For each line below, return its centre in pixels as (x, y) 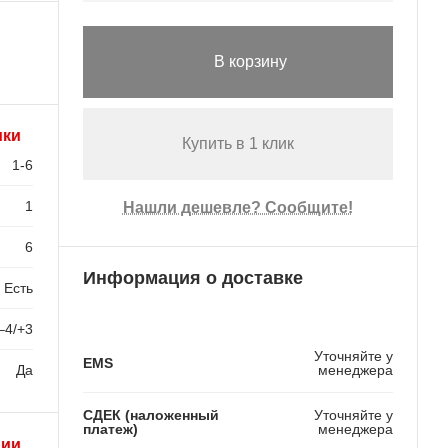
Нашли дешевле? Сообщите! (237, 208)
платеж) (110, 428)
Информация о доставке (192, 277)
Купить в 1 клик (237, 144)
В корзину (251, 62)
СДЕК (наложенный (150, 414)
